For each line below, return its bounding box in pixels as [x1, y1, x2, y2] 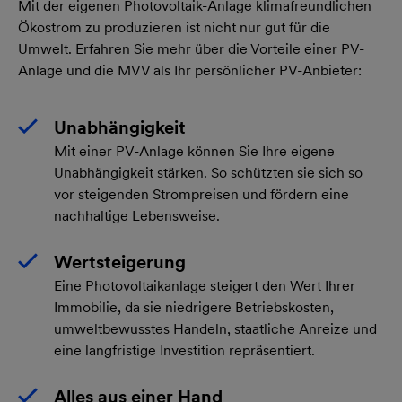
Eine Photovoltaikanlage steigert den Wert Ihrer [54, 276, 355, 294]
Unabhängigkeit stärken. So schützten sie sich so [54, 163, 363, 181]
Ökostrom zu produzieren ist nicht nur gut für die [18, 18, 330, 36]
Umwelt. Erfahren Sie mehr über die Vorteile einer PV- [18, 39, 364, 57]
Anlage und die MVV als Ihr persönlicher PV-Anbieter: [18, 61, 362, 79]
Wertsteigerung [54, 250, 186, 273]
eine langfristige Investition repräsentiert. [54, 341, 319, 359]
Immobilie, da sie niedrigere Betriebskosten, [54, 298, 334, 316]
